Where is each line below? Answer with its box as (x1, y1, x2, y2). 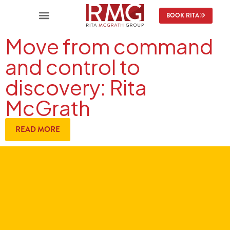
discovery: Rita (5, 74, 147, 100)
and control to (5, 53, 140, 80)
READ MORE (15, 124, 60, 135)
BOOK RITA (166, 10, 199, 20)
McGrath (5, 94, 90, 121)
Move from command (5, 33, 213, 59)
